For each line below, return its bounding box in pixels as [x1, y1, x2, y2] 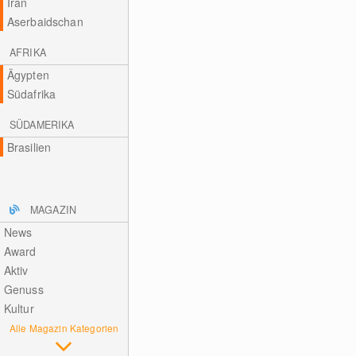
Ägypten [6, 67, 49, 83]
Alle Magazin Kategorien [10, 321, 119, 335]
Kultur [3, 300, 34, 316]
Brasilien [6, 139, 52, 155]
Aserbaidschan [6, 14, 83, 29]
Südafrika [6, 86, 56, 102]
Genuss [3, 281, 44, 297]
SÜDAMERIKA [10, 118, 75, 132]
